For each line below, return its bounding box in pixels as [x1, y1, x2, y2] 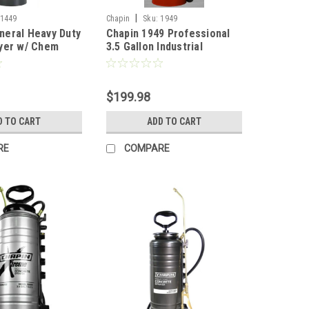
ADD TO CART [146, 116, 201, 128]
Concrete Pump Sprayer [106, 53, 222, 67]
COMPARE [123, 143, 170, 154]
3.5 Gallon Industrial [106, 40, 203, 54]
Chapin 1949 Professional [106, 27, 230, 41]
